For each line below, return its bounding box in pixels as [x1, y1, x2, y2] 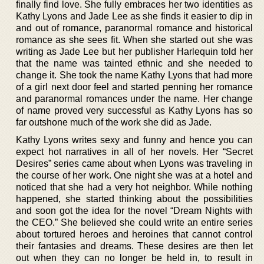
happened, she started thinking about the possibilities [16, 193, 253, 204]
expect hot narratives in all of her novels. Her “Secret [16, 146, 253, 157]
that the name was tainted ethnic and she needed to [16, 58, 253, 68]
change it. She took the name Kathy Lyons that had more [16, 70, 253, 80]
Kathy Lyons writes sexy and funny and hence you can [16, 134, 253, 145]
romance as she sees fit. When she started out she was [16, 34, 253, 45]
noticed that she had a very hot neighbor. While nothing [16, 181, 253, 192]
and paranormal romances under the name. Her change [16, 93, 253, 104]
